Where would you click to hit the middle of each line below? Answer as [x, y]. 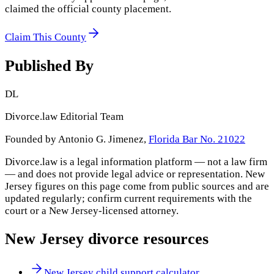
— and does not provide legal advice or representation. [125, 174]
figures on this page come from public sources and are [151, 186]
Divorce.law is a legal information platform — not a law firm [136, 161]
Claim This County [46, 37]
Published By [49, 65]
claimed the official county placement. [88, 9]
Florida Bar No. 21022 [197, 139]
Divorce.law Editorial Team [64, 116]
